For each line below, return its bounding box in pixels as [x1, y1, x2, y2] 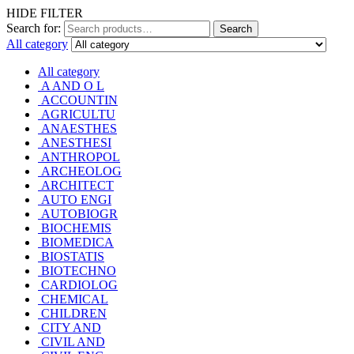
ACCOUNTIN [38, 93, 118, 107]
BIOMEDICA [38, 235, 114, 250]
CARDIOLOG [38, 278, 118, 292]
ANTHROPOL [38, 150, 120, 164]
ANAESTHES [38, 122, 117, 136]
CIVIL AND [38, 335, 105, 349]
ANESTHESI [38, 136, 111, 150]
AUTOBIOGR [38, 207, 118, 221]
